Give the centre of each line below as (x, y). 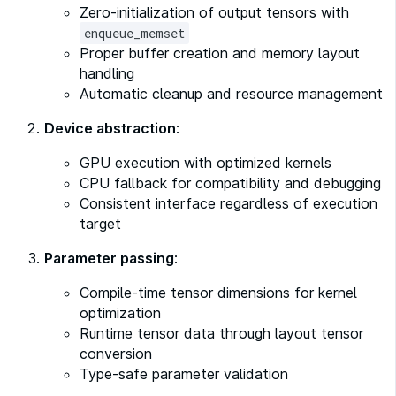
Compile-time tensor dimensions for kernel (218, 293)
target (100, 224)
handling (107, 73)
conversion (116, 354)
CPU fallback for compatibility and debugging (230, 183)
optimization (120, 313)
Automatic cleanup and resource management (231, 94)
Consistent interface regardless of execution (228, 203)
